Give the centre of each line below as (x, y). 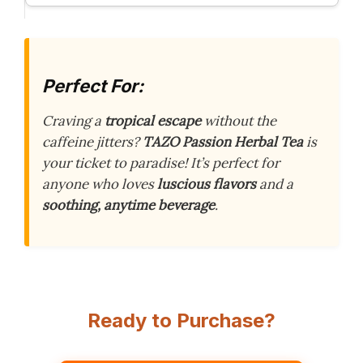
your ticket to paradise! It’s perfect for (161, 163)
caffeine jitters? (92, 142)
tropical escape (153, 121)
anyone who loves (100, 184)
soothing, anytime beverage (128, 205)
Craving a (73, 121)
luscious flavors (207, 184)
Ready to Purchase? (181, 320)
